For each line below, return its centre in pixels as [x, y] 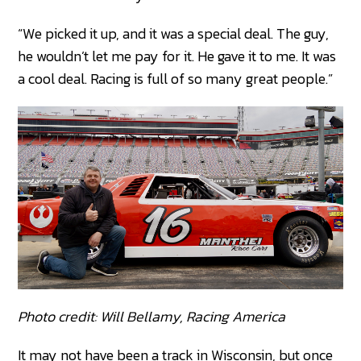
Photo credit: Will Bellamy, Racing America [152, 317]
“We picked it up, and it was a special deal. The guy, [174, 34]
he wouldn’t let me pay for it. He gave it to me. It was [177, 56]
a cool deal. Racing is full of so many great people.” [176, 79]
